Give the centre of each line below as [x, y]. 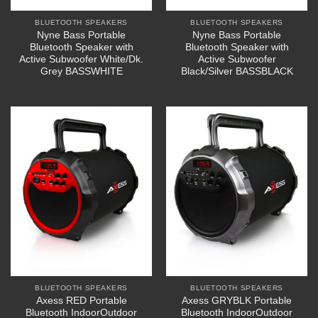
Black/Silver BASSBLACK [237, 71]
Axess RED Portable [81, 300]
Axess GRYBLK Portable [237, 300]
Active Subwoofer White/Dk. [81, 59]
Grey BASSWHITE [81, 71]
